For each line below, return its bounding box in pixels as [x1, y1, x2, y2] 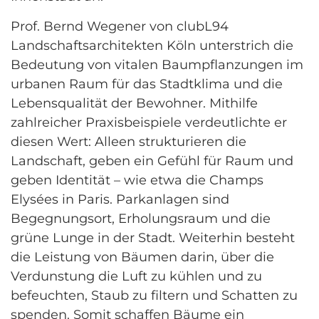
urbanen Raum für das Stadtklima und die [11, 75, 283, 92]
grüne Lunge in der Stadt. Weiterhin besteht [11, 229, 295, 246]
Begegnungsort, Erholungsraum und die [11, 210, 271, 226]
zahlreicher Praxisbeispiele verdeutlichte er [11, 114, 287, 130]
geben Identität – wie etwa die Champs [11, 172, 263, 188]
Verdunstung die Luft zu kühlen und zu [11, 268, 262, 284]
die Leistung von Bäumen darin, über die [11, 249, 274, 265]
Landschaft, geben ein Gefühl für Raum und [11, 152, 293, 169]
